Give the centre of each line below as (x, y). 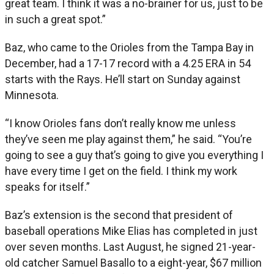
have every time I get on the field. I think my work (121, 171)
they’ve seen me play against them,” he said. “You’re (128, 139)
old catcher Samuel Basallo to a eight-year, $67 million (133, 262)
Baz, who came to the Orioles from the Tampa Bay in (129, 47)
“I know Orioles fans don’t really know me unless (120, 123)
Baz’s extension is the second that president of (119, 215)
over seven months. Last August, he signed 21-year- (130, 246)
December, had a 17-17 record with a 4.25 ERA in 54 (128, 63)
